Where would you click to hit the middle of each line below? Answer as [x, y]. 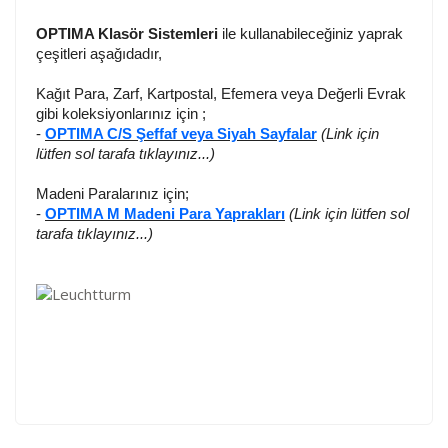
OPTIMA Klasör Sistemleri [127, 33]
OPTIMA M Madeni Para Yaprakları [165, 213]
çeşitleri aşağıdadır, [99, 53]
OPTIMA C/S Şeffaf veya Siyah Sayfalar [181, 133]
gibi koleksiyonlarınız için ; [121, 113]
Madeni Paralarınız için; [112, 193]
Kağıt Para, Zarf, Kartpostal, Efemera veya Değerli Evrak [221, 93]
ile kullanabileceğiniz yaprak [310, 33]
